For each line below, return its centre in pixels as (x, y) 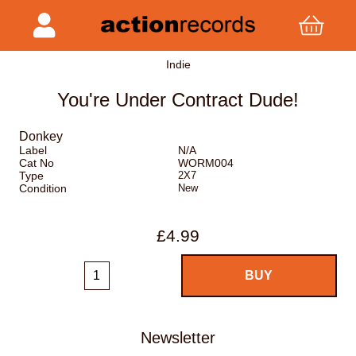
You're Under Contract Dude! (178, 100)
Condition (43, 189)
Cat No (37, 163)
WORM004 (205, 163)
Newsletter (178, 337)
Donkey (41, 137)
